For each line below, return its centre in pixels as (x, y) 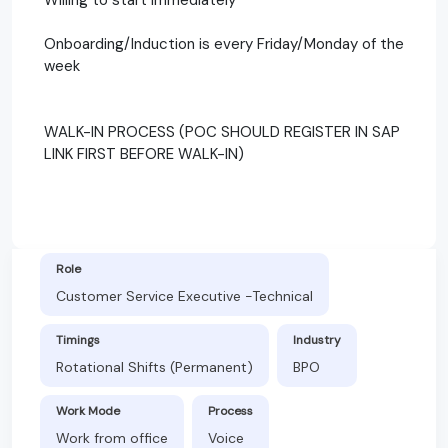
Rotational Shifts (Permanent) (154, 366)
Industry (317, 339)
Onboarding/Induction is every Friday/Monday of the (224, 43)
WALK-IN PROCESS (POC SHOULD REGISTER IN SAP (222, 131)
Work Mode (88, 410)
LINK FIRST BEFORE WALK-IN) (144, 153)
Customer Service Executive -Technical (184, 295)
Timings (78, 339)
